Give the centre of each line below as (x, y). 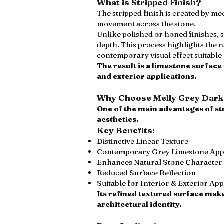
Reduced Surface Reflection (146, 173)
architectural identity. (139, 204)
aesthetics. (118, 119)
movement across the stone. (146, 24)
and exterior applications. (147, 76)
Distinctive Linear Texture (143, 141)
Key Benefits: (126, 130)
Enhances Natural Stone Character (160, 162)
